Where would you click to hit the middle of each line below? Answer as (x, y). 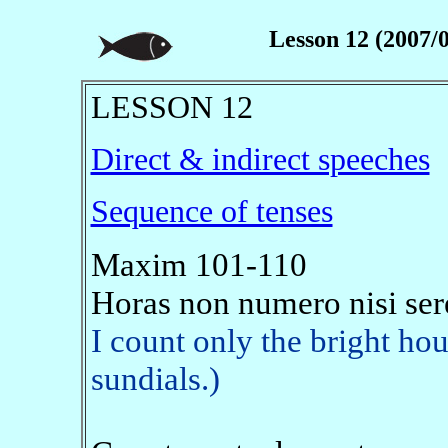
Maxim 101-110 (198, 264)
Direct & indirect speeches (260, 159)
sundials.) (155, 378)
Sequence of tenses (211, 211)
